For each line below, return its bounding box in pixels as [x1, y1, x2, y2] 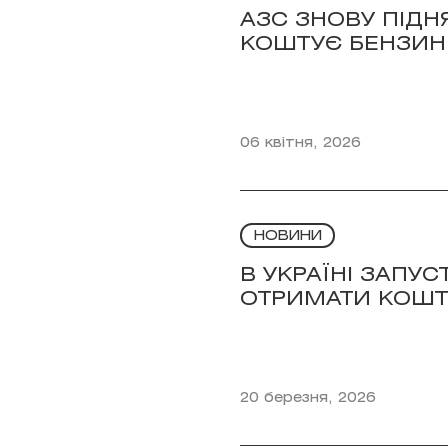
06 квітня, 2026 [240, 137, 361, 150]
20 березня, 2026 [240, 392, 376, 405]
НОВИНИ [253, 230, 322, 243]
